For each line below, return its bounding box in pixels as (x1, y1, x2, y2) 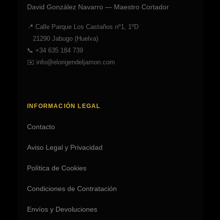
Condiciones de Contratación (27, 185, 117, 192)
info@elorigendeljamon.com (36, 58, 115, 66)
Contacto (27, 123, 55, 131)
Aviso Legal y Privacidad (27, 143, 103, 151)
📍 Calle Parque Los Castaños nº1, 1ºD (27, 23, 138, 30)
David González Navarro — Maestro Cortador (27, 3, 169, 11)
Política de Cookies (27, 164, 86, 172)
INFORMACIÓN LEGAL (27, 103, 101, 110)
